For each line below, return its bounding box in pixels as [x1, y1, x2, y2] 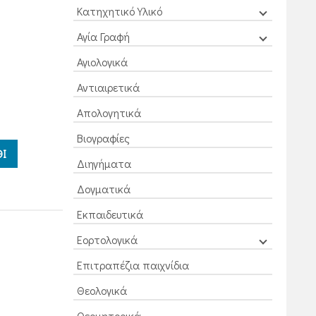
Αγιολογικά [76, 54, 128, 69]
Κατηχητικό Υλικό [76, 4, 162, 18]
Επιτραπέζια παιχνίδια [76, 257, 189, 272]
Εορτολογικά [76, 232, 138, 247]
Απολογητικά [76, 105, 141, 120]
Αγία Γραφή [76, 29, 130, 44]
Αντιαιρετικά [76, 80, 140, 95]
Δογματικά [76, 181, 130, 196]
